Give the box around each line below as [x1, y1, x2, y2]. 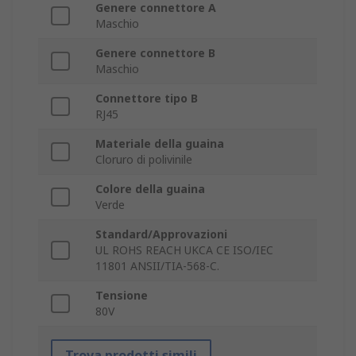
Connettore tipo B [95, 91, 198, 106]
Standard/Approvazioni [95, 226, 227, 242]
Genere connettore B [95, 45, 215, 61]
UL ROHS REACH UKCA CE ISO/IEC [95, 242, 273, 258]
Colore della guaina [95, 181, 205, 197]
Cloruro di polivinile [95, 152, 192, 168]
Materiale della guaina [95, 136, 224, 152]
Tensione [95, 288, 148, 304]
